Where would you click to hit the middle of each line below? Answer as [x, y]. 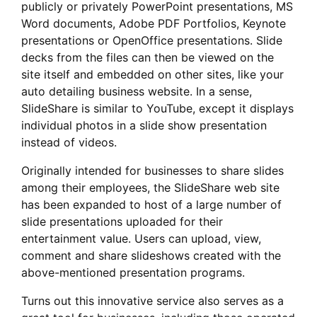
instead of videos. [69, 142]
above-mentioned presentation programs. [133, 272]
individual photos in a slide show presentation [144, 125]
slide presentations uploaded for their [122, 221]
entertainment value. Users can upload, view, [141, 238]
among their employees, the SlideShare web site [150, 188]
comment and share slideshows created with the [151, 255]
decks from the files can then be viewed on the [148, 57]
